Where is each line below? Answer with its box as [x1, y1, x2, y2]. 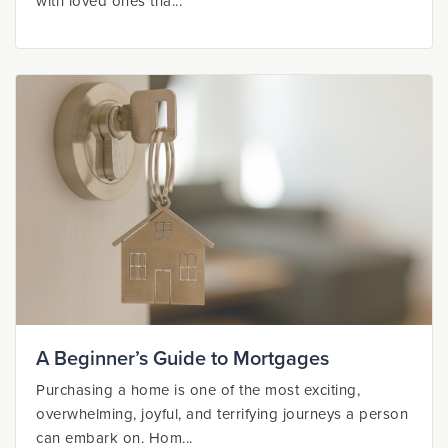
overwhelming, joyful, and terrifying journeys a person [36, 405, 408, 423]
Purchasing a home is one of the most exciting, [36, 381, 360, 399]
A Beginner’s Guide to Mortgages [36, 347, 329, 371]
